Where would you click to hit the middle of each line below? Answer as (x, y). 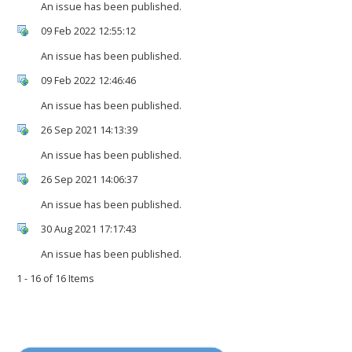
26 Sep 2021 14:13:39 (89, 130)
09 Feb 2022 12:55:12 (88, 31)
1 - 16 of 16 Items (55, 278)
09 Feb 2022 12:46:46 (88, 80)
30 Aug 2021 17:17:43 (89, 229)
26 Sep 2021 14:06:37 (89, 179)
